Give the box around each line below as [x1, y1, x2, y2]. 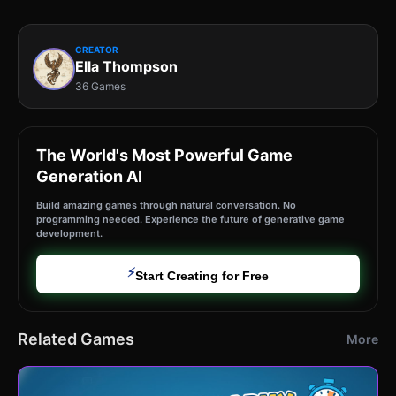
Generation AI [36, 166, 142, 186]
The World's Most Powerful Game [36, 145, 293, 164]
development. [36, 226, 103, 240]
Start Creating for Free [135, 268, 269, 283]
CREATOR [75, 43, 118, 55]
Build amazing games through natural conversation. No [36, 198, 296, 211]
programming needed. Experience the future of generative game [36, 212, 345, 225]
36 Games [75, 79, 126, 93]
